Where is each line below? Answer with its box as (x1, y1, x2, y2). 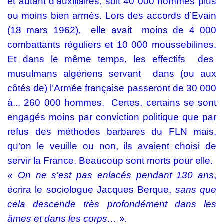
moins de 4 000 (142, 25, 217, 35)
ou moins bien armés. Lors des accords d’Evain (7, 10, 216, 21)
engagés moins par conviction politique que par (7, 112, 216, 122)
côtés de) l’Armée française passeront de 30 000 (7, 83, 216, 93)
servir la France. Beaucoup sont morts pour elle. (7, 155, 215, 166)
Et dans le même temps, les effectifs (7, 54, 185, 64)
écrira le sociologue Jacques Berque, (7, 184, 175, 195)
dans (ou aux (153, 68, 216, 79)
